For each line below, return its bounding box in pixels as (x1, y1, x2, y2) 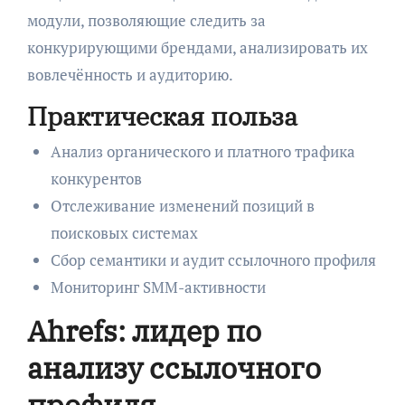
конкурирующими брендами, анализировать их (26, 36, 368, 58)
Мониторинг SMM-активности (50, 277, 266, 298)
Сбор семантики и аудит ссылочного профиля (50, 250, 376, 271)
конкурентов (50, 168, 142, 190)
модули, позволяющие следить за (26, 9, 266, 31)
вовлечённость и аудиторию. (26, 63, 233, 85)
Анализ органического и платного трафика (50, 141, 355, 163)
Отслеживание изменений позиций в (50, 195, 315, 217)
